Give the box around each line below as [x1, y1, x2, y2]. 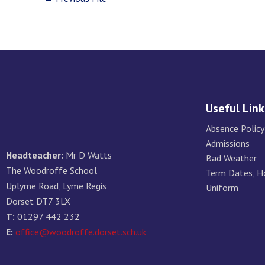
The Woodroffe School [6, 164, 97, 176]
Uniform [205, 181, 238, 193]
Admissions [205, 137, 250, 149]
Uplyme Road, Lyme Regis [6, 180, 106, 192]
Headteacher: [6, 149, 63, 161]
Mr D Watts [63, 149, 112, 161]
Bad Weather [205, 151, 257, 164]
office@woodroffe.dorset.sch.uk [15, 226, 146, 238]
